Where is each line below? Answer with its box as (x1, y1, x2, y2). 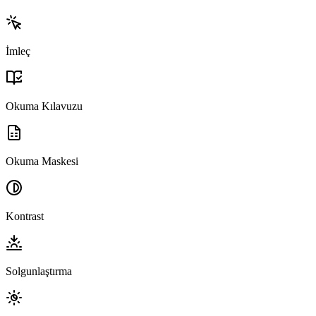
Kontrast (6, 210, 44, 223)
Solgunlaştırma (6, 265, 72, 278)
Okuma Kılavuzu (6, 100, 83, 113)
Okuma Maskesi (6, 155, 78, 168)
